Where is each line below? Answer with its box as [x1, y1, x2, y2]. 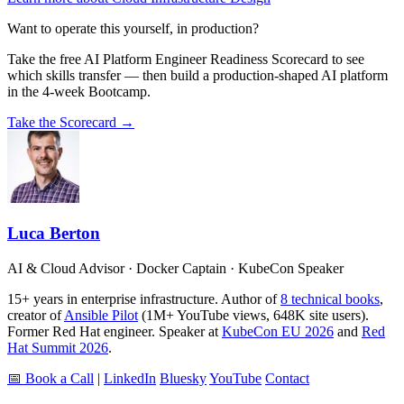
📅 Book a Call [7, 370, 94, 386]
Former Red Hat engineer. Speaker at [7, 323, 222, 339]
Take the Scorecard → [7, 115, 134, 131]
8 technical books [280, 290, 380, 307]
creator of [7, 307, 64, 323]
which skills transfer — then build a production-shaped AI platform [7, 68, 388, 84]
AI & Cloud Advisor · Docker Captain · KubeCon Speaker [7, 260, 344, 276]
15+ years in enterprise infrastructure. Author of [7, 290, 280, 307]
